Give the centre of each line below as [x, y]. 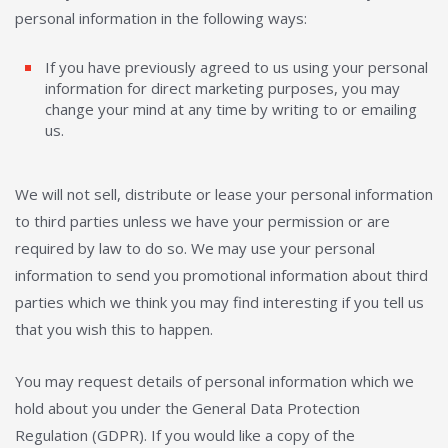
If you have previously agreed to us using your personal [236, 67]
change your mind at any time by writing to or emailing [231, 109]
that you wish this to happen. [114, 329]
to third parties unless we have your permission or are [202, 221]
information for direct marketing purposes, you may [222, 88]
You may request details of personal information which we [214, 381]
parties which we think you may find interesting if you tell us [219, 302]
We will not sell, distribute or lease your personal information [224, 194]
